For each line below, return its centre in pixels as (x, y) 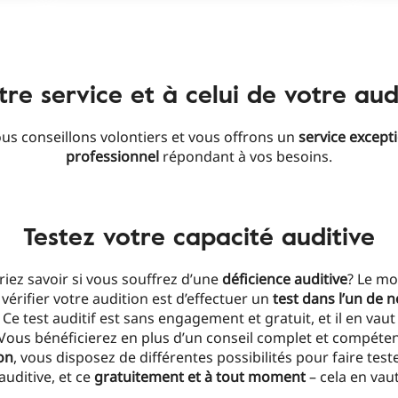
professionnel (112, 156)
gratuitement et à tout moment (202, 377)
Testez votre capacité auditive (199, 235)
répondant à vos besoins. (246, 156)
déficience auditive (285, 279)
